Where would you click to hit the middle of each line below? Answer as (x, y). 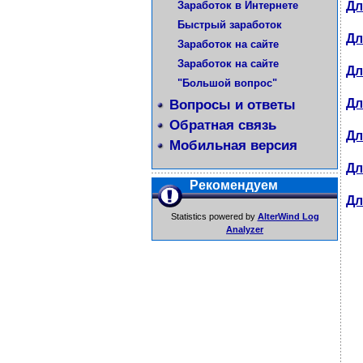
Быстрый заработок (230, 25)
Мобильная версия (233, 145)
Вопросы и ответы (233, 105)
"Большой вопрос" (227, 83)
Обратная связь (223, 125)
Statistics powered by (214, 216)
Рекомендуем (234, 185)
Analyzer (245, 229)
